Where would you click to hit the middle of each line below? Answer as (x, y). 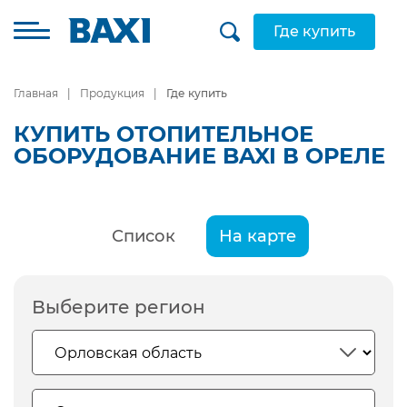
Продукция (112, 93)
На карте (257, 236)
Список (143, 236)
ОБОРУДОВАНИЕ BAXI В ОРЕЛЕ (199, 156)
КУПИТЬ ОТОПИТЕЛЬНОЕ (164, 134)
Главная (36, 93)
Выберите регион (119, 307)
